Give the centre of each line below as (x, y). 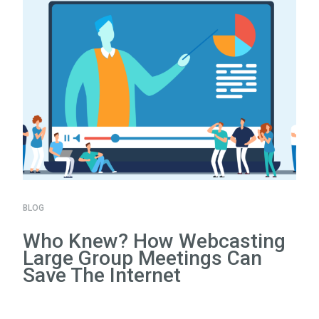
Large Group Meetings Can (142, 258)
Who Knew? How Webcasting (154, 241)
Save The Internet (102, 275)
